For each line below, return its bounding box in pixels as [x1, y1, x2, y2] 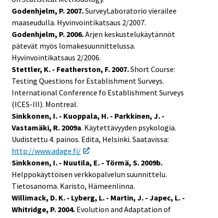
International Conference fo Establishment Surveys [12, 88, 184, 98]
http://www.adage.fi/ [12, 146, 81, 156]
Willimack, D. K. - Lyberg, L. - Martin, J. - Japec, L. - [12, 193, 185, 203]
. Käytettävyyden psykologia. [81, 123, 176, 133]
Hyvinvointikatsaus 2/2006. [12, 53, 101, 63]
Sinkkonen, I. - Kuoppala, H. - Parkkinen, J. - [12, 111, 164, 121]
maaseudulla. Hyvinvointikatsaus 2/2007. [12, 18, 146, 28]
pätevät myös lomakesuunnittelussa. [12, 41, 135, 51]
